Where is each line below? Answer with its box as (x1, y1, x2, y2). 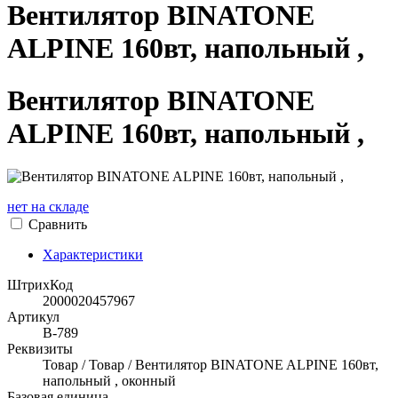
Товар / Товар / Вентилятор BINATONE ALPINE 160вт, (43, 357, 378, 373)
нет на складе (7, 199, 89, 215)
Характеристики (43, 247, 143, 263)
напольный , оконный (43, 373, 176, 389)
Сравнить (28, 217, 87, 233)
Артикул (7, 309, 60, 325)
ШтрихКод (7, 277, 73, 293)
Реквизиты (7, 341, 73, 357)
